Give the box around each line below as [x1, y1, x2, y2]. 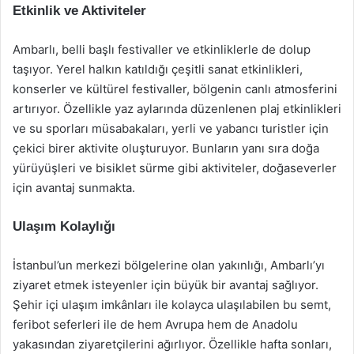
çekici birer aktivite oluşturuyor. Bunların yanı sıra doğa [13, 141, 319, 156]
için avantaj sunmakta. [13, 180, 135, 195]
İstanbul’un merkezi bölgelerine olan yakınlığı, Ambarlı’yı [13, 258, 325, 273]
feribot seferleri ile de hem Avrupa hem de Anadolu [13, 317, 298, 332]
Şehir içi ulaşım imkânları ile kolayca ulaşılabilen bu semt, [13, 297, 331, 312]
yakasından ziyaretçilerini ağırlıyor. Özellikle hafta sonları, [13, 337, 332, 352]
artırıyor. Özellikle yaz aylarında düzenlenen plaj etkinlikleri [13, 101, 341, 116]
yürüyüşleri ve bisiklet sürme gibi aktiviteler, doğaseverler [13, 160, 337, 175]
